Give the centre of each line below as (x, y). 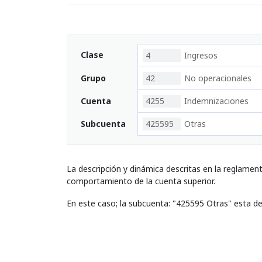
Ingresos (201, 55)
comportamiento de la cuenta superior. (141, 181)
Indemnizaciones (216, 101)
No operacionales (218, 78)
